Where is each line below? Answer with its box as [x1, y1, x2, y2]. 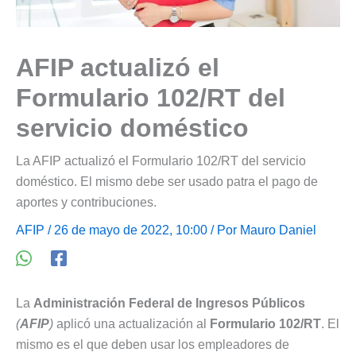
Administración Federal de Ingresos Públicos [33, 296, 305, 310]
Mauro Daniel [240, 222, 316, 237]
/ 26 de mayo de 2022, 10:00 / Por [44, 222, 240, 237]
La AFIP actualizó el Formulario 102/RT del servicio [16, 153, 306, 168]
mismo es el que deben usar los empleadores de [16, 337, 289, 351]
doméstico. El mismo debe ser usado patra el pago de [16, 174, 318, 188]
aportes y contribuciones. [16, 195, 157, 209]
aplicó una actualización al [53, 316, 210, 331]
